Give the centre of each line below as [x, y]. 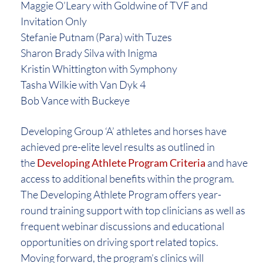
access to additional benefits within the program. [127, 179]
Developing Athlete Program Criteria [121, 163]
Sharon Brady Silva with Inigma [89, 53]
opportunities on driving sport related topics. [119, 242]
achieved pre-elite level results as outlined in [118, 147]
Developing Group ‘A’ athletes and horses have [124, 131]
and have [227, 163]
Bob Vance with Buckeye [75, 101]
